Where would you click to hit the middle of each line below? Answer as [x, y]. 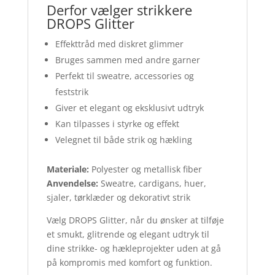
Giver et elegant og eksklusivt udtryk [129, 107]
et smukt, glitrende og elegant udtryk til [128, 234]
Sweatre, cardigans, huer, [152, 183]
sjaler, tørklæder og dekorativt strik [118, 197]
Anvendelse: [72, 183]
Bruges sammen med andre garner [127, 60]
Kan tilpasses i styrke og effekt [117, 123]
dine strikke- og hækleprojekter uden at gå [134, 248]
